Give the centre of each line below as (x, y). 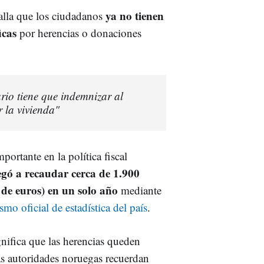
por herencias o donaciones (79, 32)
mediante (140, 190)
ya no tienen (133, 15)
